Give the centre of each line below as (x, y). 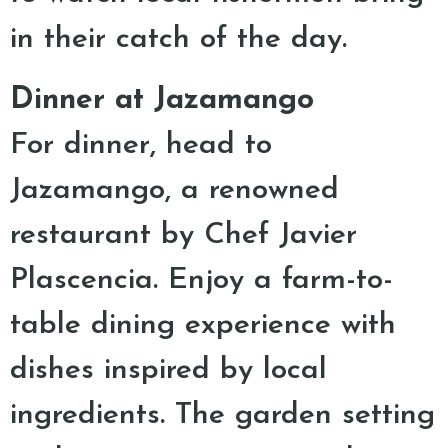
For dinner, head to (141, 145)
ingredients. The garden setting (222, 415)
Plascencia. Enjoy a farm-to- (201, 280)
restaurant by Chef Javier (183, 235)
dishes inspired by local (168, 370)
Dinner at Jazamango (162, 100)
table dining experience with (203, 325)
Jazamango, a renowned (174, 190)
